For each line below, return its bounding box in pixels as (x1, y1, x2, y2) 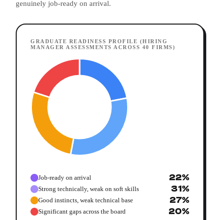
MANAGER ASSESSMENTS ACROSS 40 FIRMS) (30, 44, 175, 51)
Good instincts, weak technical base (38, 196, 133, 204)
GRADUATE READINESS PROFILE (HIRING (30, 38, 167, 45)
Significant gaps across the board (38, 207, 126, 215)
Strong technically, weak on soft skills (38, 185, 139, 192)
